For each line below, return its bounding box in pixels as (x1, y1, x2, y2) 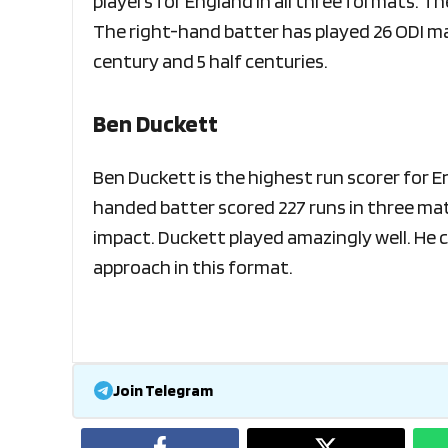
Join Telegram (112, 381, 213, 401)
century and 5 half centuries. (93, 48, 331, 73)
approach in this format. (93, 254, 296, 279)
